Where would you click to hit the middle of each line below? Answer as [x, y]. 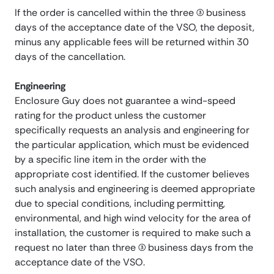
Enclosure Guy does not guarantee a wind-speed [125, 101]
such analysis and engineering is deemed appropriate [135, 189]
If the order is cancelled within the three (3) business [130, 13]
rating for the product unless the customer [110, 116]
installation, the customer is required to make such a [133, 233]
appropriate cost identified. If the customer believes [132, 174]
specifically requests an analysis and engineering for [132, 130]
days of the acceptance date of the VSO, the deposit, [135, 28]
